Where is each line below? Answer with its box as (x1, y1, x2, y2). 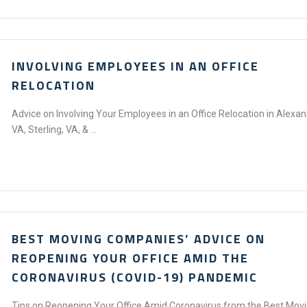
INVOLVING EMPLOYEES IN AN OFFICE (12, 57, 260, 75)
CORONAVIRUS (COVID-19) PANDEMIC (12, 268, 258, 286)
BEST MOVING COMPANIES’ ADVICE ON (12, 230, 266, 248)
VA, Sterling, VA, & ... (12, 124, 97, 135)
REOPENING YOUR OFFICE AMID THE (12, 249, 249, 267)
